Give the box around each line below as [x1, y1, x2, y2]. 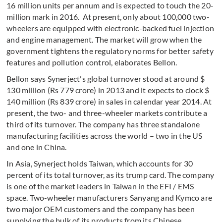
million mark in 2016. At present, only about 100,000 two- [6, 11, 210, 21]
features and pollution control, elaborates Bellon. [6, 57, 177, 67]
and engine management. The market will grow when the [6, 34, 202, 44]
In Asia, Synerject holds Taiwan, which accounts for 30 [6, 158, 193, 168]
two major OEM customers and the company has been [6, 204, 195, 214]
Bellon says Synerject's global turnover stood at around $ [6, 73, 205, 83]
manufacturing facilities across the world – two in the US [6, 130, 203, 140]
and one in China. [6, 142, 67, 152]
